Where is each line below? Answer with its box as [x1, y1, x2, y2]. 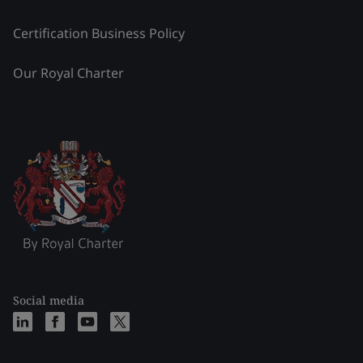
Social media [13, 292, 84, 308]
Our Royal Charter [13, 63, 124, 82]
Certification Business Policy [13, 23, 185, 42]
